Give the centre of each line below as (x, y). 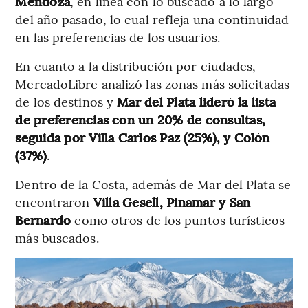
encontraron (53, 202)
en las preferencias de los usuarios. (118, 37)
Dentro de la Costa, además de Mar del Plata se (153, 184)
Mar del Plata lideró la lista (197, 102)
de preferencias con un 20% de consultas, (140, 120)
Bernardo (43, 220)
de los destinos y (66, 102)
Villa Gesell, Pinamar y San (170, 202)
